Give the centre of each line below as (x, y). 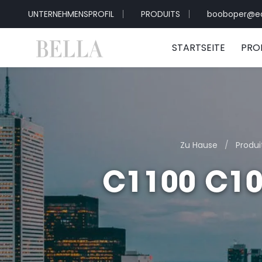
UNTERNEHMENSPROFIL (71, 14)
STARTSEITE (198, 48)
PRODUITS (161, 14)
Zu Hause (199, 145)
